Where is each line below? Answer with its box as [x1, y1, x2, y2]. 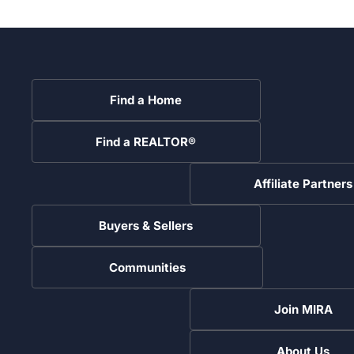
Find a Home [110, 92, 182, 107]
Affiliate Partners [254, 175, 352, 191]
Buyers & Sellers [99, 217, 193, 233]
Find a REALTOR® [96, 134, 196, 149]
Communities [108, 259, 186, 275]
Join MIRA [273, 301, 333, 317]
